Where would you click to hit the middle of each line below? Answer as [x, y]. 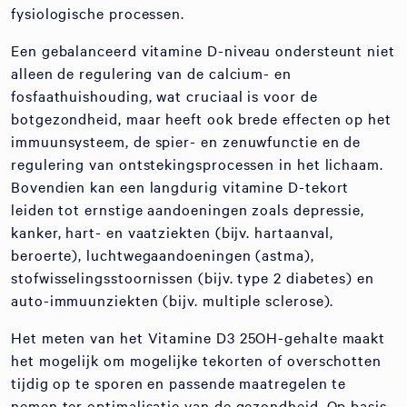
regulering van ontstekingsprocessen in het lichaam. [197, 164]
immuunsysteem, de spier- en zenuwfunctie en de [186, 141]
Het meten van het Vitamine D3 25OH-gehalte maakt [199, 337]
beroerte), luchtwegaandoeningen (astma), [163, 254]
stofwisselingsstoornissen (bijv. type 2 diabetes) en [193, 277]
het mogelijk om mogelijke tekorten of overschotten [197, 360]
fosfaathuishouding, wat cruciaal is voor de [164, 95]
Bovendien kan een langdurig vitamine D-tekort [180, 186]
